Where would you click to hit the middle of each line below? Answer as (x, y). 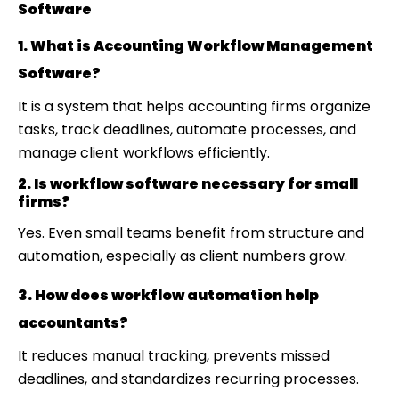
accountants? (73, 322)
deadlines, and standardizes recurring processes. (188, 379)
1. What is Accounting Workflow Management (195, 45)
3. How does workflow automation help (168, 295)
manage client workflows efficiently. (144, 152)
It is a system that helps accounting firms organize (194, 106)
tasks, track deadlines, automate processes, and (187, 129)
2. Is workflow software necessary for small (188, 183)
